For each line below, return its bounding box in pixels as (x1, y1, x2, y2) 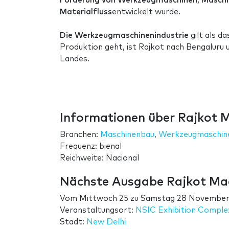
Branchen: (60, 130, 100, 139)
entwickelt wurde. (112, 8, 180, 16)
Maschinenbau (100, 130, 154, 139)
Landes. (60, 55, 89, 63)
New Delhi (86, 218, 126, 226)
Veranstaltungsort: (60, 206, 135, 214)
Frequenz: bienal (60, 142, 122, 150)
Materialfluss (60, 8, 112, 16)
